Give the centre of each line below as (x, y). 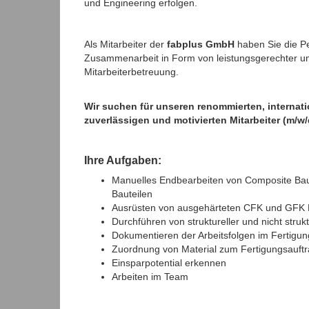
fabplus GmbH (201, 44)
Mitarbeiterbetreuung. (131, 71)
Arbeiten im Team (150, 276)
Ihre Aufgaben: (123, 160)
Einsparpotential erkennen (169, 262)
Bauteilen (132, 193)
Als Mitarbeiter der (126, 44)
